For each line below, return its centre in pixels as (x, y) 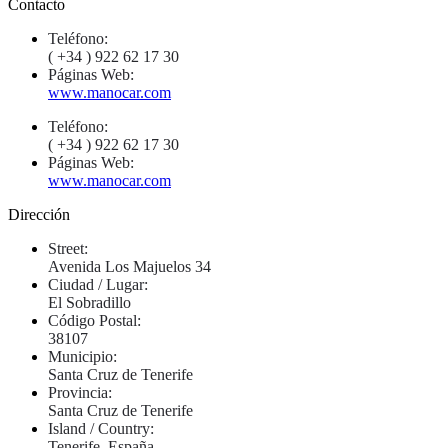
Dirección (39, 214)
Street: (68, 248)
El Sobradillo (89, 302)
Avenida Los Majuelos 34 (129, 266)
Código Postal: (94, 320)
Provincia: (80, 392)
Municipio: (82, 356)
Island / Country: (101, 428)
